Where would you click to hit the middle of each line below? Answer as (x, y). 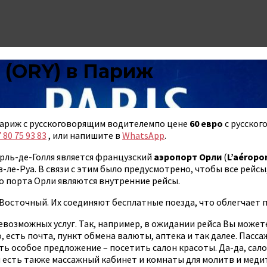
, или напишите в (84, 135)
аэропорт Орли (188, 156)
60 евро (206, 123)
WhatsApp (143, 135)
